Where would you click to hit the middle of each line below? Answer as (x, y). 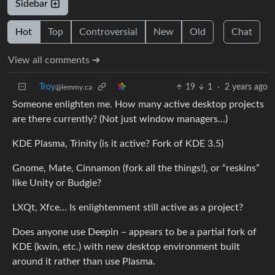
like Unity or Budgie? (57, 183)
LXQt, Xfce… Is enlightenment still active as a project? (128, 207)
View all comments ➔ (54, 60)
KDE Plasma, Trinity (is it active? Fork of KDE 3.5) (118, 144)
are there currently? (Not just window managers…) (120, 119)
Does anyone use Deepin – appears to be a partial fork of (134, 232)
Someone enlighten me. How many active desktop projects (138, 104)
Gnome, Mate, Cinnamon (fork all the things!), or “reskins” (136, 168)
